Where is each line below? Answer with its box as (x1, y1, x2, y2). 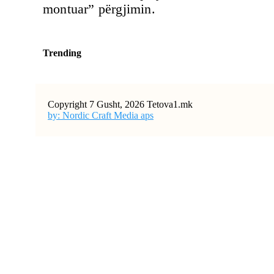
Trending (43, 47, 81, 58)
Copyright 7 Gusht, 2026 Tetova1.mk (48, 98, 193, 109)
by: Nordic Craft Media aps (48, 109, 154, 120)
